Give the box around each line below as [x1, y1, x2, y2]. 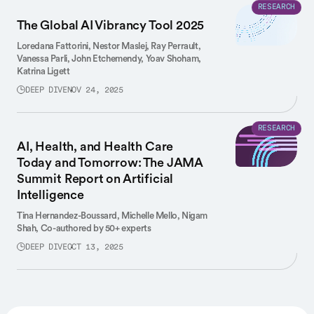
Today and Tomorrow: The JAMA [17, 154, 203, 170]
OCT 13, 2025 [67, 243, 123, 252]
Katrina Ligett [17, 65, 70, 77]
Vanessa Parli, [17, 53, 72, 64]
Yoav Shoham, [145, 53, 201, 64]
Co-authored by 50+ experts [40, 222, 151, 234]
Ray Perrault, [151, 40, 201, 52]
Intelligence [17, 186, 84, 203]
